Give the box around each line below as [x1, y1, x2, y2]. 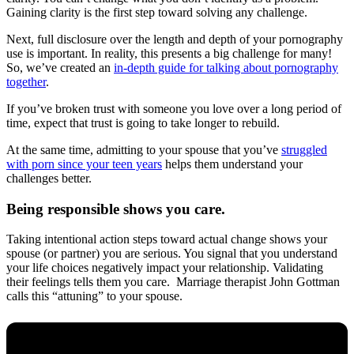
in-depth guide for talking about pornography [114, 60, 338, 74]
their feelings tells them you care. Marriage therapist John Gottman [6, 275, 340, 289]
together [6, 74, 46, 88]
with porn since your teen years [6, 156, 162, 171]
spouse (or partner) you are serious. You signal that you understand [6, 247, 337, 261]
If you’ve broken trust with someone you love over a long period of [6, 101, 341, 115]
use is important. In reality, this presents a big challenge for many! [6, 46, 332, 60]
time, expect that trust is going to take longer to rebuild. [6, 115, 280, 130]
